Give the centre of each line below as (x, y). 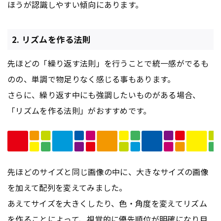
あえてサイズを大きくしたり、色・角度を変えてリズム (108, 203)
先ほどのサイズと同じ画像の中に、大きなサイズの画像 (108, 171)
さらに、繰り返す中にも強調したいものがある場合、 (104, 94)
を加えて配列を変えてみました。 (67, 187)
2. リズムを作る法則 (51, 39)
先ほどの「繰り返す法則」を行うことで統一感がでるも (108, 63)
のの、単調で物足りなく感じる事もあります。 (92, 79)
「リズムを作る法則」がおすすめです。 (79, 110)
